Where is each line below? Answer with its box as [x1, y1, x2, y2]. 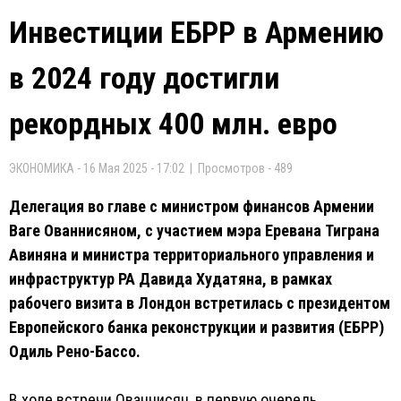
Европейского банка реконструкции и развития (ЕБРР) [9, 318, 384, 337]
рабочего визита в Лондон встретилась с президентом [9, 294, 390, 312]
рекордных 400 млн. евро [9, 106, 337, 141]
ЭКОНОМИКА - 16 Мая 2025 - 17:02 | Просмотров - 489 [9, 161, 293, 175]
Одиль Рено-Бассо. [9, 342, 141, 361]
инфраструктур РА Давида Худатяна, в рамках [9, 269, 332, 288]
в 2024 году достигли [9, 60, 279, 96]
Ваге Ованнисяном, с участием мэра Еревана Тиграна [9, 221, 380, 240]
